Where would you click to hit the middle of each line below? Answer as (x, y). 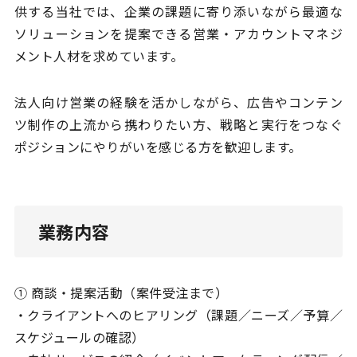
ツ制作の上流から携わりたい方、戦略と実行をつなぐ (178, 125)
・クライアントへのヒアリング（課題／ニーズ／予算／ (178, 315)
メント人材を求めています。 (99, 56)
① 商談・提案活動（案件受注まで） (121, 293)
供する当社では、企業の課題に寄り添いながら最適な (178, 12)
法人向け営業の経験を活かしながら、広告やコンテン (178, 102)
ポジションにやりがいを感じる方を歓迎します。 (158, 147)
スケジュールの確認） (79, 337)
